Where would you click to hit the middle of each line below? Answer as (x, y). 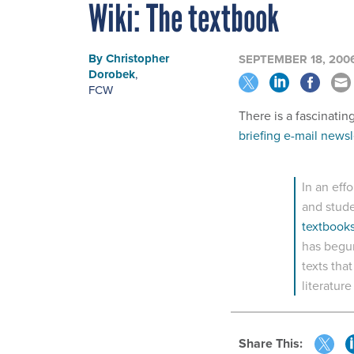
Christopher (137, 59)
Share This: (275, 343)
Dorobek (112, 75)
